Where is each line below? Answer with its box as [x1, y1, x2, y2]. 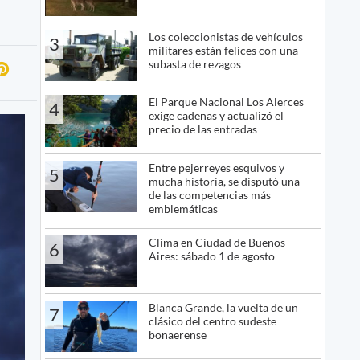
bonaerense [148, 327, 207, 342]
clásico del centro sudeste [148, 313, 276, 328]
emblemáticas [148, 201, 218, 215]
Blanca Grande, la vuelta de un [148, 300, 298, 314]
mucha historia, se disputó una [148, 174, 300, 188]
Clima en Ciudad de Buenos [148, 235, 285, 249]
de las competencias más [148, 187, 271, 202]
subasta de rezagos [148, 56, 241, 71]
